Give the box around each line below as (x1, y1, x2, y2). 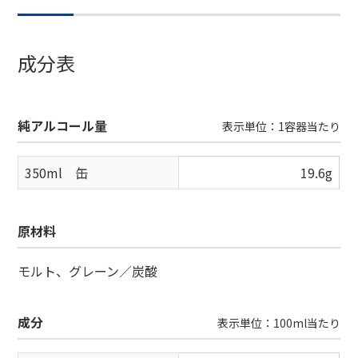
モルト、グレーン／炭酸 (18, 261, 158, 280)
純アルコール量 (18, 115, 108, 135)
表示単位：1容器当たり (221, 117, 340, 134)
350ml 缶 (25, 162, 89, 182)
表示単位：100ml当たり (217, 314, 340, 331)
